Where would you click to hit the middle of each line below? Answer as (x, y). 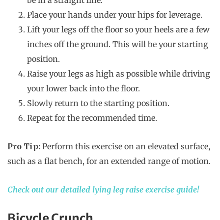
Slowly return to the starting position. (98, 103)
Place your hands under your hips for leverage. (115, 15)
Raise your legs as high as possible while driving (119, 74)
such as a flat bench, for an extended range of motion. (110, 161)
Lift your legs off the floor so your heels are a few (118, 30)
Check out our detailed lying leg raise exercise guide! (103, 190)
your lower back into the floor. (83, 89)
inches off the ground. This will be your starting (118, 44)
